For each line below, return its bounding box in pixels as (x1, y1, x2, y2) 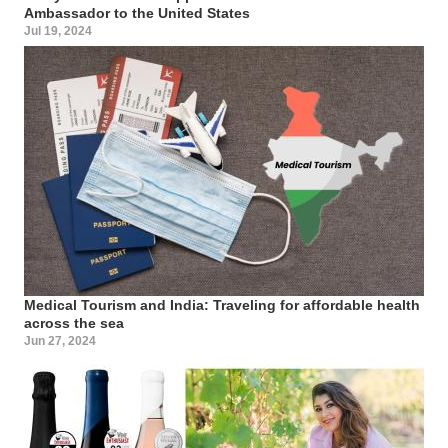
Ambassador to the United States (24, 4, 250, 21)
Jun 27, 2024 (24, 333, 96, 348)
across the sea (24, 314, 124, 331)
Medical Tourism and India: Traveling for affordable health (24, 296, 420, 313)
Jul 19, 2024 (24, 23, 92, 38)
